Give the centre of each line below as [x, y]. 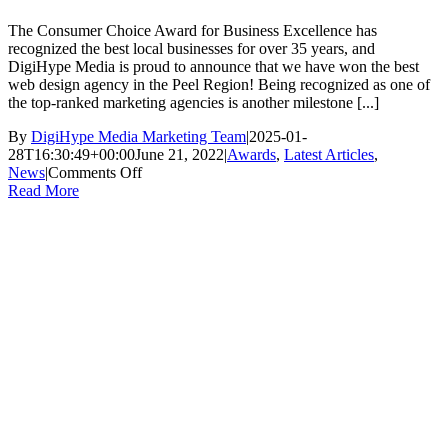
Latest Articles [329, 155]
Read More [43, 191]
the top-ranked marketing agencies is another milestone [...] [193, 103]
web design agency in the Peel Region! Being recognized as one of [219, 85]
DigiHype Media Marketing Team [138, 137]
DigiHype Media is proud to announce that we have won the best [213, 67]
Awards [251, 155]
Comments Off [95, 173]
